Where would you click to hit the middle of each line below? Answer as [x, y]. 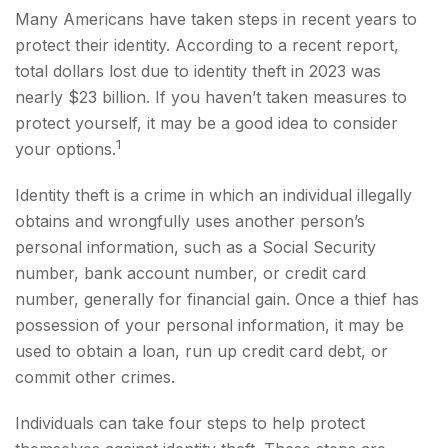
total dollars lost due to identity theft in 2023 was [198, 71]
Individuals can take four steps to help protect [190, 423]
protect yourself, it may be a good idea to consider [206, 123]
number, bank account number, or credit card [190, 273]
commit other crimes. [95, 377]
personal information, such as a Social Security [195, 247]
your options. [65, 149]
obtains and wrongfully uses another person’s [190, 221]
